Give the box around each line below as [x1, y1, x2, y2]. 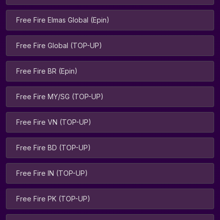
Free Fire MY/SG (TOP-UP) [16, 92, 104, 101]
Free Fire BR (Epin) [16, 67, 78, 75]
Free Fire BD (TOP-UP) [16, 143, 91, 152]
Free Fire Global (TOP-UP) [16, 41, 102, 50]
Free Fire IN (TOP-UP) [16, 169, 88, 177]
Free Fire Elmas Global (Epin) [16, 16, 110, 24]
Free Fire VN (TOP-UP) [16, 118, 91, 126]
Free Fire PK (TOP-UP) [16, 194, 90, 203]
